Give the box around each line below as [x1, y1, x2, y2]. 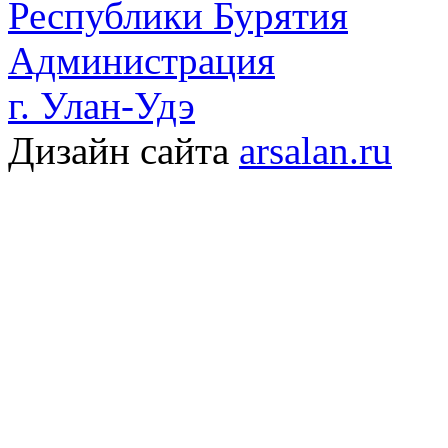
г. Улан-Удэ [8, 84, 195, 128]
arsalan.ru [239, 129, 392, 173]
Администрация [8, 39, 275, 83]
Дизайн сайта [8, 129, 239, 173]
